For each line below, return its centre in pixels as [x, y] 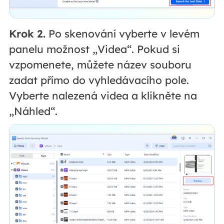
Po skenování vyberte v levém [122, 33]
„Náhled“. [33, 111]
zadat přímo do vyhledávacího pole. [99, 80]
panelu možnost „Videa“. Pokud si [94, 49]
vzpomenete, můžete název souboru [100, 64]
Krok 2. [27, 33]
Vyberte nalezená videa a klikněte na [103, 95]
